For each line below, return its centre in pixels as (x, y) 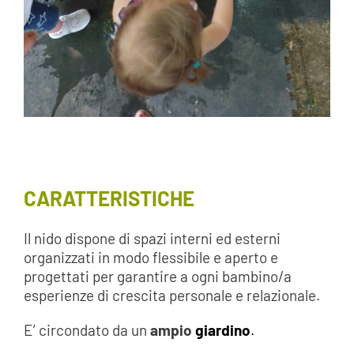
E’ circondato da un (87, 330)
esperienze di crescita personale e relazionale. (171, 295)
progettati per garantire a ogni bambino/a (157, 276)
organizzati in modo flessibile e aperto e (151, 257)
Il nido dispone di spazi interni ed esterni (152, 238)
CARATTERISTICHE (109, 198)
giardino (222, 330)
